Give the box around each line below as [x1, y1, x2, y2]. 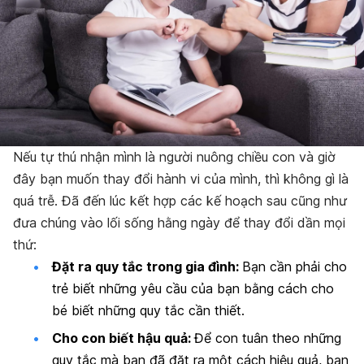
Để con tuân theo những [194, 329, 341, 346]
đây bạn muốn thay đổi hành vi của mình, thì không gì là [13, 171, 349, 188]
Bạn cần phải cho [242, 258, 347, 275]
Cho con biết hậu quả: [52, 329, 194, 346]
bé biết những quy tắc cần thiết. [52, 302, 245, 319]
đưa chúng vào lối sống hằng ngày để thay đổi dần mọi [13, 214, 345, 232]
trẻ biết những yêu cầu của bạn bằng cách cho [52, 280, 334, 297]
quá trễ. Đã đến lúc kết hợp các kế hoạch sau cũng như [13, 193, 347, 210]
